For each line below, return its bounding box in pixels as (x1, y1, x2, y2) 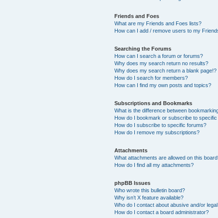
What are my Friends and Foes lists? (114, 20, 202, 26)
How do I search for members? (114, 74, 188, 81)
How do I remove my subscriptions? (114, 129, 200, 135)
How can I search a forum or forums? (114, 53, 203, 59)
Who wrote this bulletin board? (114, 187, 185, 193)
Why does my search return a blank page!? (114, 67, 217, 73)
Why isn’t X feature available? (114, 194, 184, 200)
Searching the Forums (114, 45, 172, 52)
